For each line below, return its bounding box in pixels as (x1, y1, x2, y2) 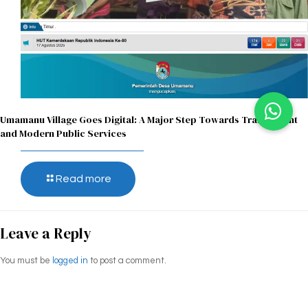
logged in (52, 256, 88, 266)
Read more (56, 173, 111, 185)
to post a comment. (88, 256, 166, 266)
